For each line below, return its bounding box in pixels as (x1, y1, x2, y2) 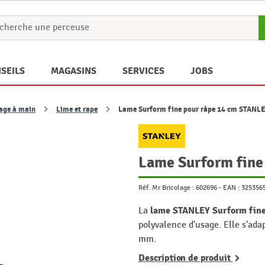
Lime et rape (56, 105, 98, 115)
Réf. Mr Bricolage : (138, 183, 194, 192)
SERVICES (122, 64, 164, 77)
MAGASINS (51, 64, 96, 77)
